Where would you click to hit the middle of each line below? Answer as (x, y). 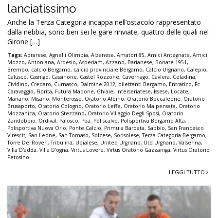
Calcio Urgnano (165, 69)
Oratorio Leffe (103, 106)
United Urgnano (120, 142)
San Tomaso (73, 135)
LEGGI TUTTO (188, 172)
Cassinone (64, 77)
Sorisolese (127, 135)
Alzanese (102, 55)
